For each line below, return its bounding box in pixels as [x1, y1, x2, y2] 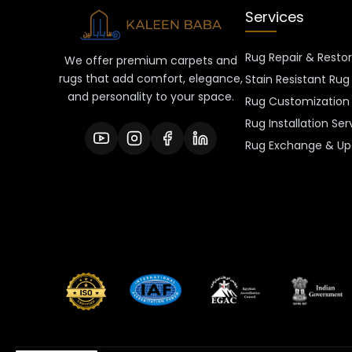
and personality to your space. [68, 88, 234, 104]
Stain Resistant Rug [245, 71, 350, 87]
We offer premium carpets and [64, 52, 237, 68]
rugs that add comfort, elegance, [59, 70, 243, 86]
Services [245, 7, 304, 27]
